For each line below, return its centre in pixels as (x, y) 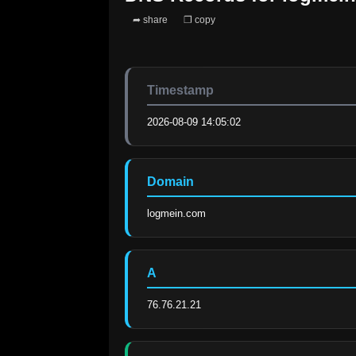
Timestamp (180, 91)
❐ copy (199, 20)
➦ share (150, 20)
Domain (170, 182)
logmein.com (176, 214)
